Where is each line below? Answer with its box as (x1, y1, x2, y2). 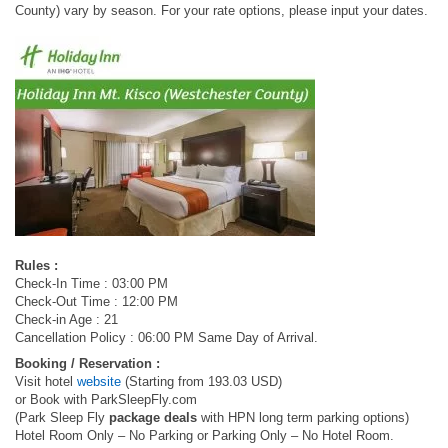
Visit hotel (15, 374, 77, 389)
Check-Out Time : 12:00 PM (15, 294, 178, 309)
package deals (109, 410, 197, 425)
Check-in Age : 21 (15, 312, 118, 327)
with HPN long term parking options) (197, 410, 409, 425)
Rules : (15, 258, 58, 273)
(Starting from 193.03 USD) (121, 374, 282, 389)
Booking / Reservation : (15, 356, 160, 371)
